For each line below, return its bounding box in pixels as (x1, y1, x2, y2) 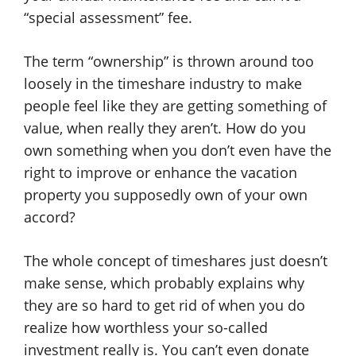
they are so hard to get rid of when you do (24, 296, 305, 315)
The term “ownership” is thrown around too (24, 52, 314, 71)
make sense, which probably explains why (24, 273, 304, 292)
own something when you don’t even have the (24, 141, 331, 160)
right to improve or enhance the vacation (24, 163, 297, 182)
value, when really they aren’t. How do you (24, 118, 306, 137)
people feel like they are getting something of (24, 96, 327, 115)
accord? (24, 207, 75, 226)
